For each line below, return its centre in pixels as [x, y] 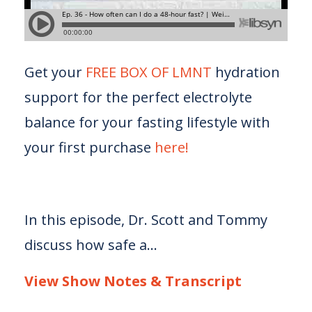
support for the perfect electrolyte [138, 97]
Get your [53, 72]
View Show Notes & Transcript [133, 281]
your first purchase [88, 147]
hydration [246, 72]
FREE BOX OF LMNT [149, 72]
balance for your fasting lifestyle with [147, 122]
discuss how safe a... [91, 245]
